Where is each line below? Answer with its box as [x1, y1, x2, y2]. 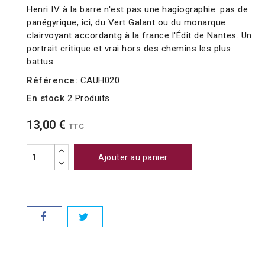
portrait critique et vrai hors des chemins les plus [27, 43, 231, 54]
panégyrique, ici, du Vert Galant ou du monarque [27, 17, 226, 28]
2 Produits [67, 93, 110, 104]
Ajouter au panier [98, 153, 168, 163]
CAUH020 [80, 75, 119, 86]
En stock [27, 93, 64, 104]
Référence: [27, 75, 77, 86]
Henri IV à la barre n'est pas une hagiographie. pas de [27, 4, 248, 15]
